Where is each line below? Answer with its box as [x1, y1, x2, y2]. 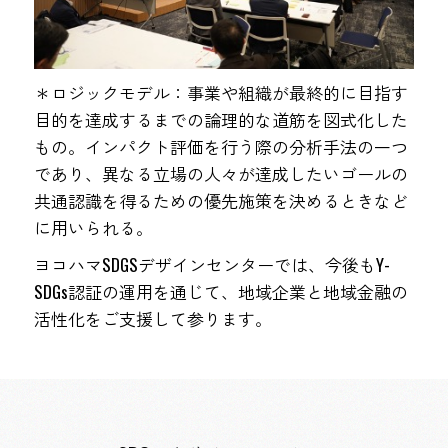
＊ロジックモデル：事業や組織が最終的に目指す [33, 80, 408, 106]
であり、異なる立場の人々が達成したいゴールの [33, 161, 408, 187]
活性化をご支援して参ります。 [33, 306, 272, 332]
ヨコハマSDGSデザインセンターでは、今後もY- [33, 252, 390, 278]
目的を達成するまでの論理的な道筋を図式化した [33, 107, 408, 133]
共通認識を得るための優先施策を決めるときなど [33, 188, 408, 214]
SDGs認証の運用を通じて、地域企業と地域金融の [33, 279, 408, 305]
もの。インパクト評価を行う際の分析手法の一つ [33, 134, 408, 160]
